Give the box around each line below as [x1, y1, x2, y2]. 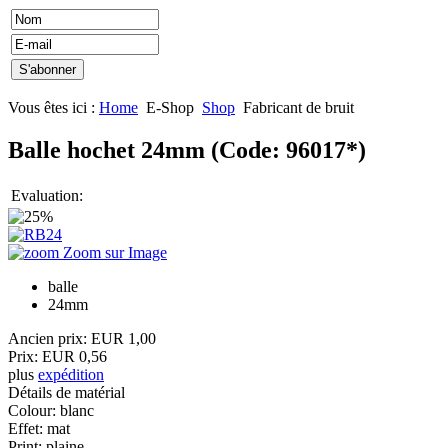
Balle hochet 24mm [8, 137, 211, 164]
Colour [8, 402, 52, 420]
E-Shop [146, 99, 194, 117]
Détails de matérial [8, 384, 125, 402]
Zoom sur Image [59, 244, 167, 262]
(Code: [211, 137, 286, 164]
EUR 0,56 [42, 348, 107, 366]
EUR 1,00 [91, 330, 156, 348]
